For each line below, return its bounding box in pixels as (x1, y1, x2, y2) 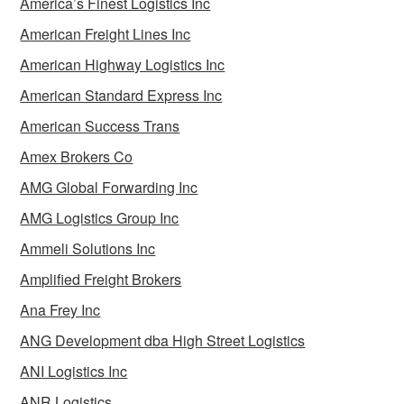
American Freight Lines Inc (20, 23, 191, 45)
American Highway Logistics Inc (20, 54, 225, 76)
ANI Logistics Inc (20, 361, 128, 382)
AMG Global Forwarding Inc (20, 177, 198, 198)
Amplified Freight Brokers (20, 269, 182, 290)
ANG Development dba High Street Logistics (20, 330, 306, 352)
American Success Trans (20, 115, 180, 137)
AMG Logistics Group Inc (20, 207, 179, 229)
